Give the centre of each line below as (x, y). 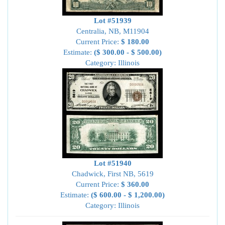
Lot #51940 (113, 163)
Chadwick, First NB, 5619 (113, 174)
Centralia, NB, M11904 (113, 31)
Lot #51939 (113, 21)
